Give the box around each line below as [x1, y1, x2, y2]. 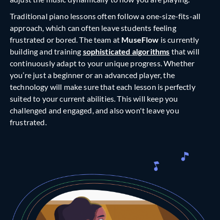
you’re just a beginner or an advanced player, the [10, 70, 175, 80]
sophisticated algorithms [82, 47, 170, 56]
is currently [159, 35, 199, 45]
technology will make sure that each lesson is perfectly [10, 82, 195, 92]
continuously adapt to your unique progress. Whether [10, 58, 195, 68]
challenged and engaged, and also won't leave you [10, 106, 179, 115]
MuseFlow [121, 35, 159, 45]
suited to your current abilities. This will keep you [10, 94, 178, 104]
